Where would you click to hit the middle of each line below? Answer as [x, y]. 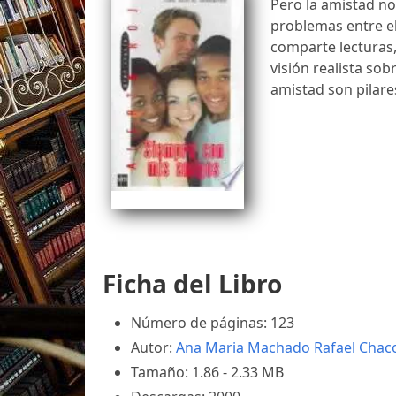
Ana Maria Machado [243, 347]
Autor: [153, 347]
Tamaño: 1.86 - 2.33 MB [207, 372]
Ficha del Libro [192, 284]
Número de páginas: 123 [213, 323]
